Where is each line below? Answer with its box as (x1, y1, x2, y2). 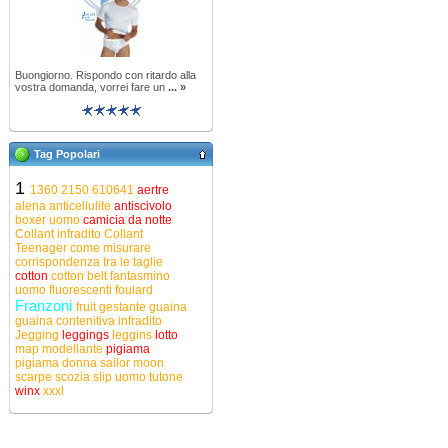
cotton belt (51, 269, 110, 283)
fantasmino (110, 269, 170, 283)
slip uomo (93, 370, 149, 384)
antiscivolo (114, 199, 172, 213)
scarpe (15, 370, 55, 384)
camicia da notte (83, 213, 172, 227)
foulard (115, 283, 153, 297)
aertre (137, 183, 169, 197)
